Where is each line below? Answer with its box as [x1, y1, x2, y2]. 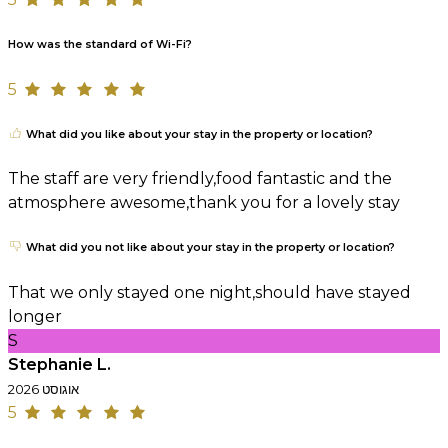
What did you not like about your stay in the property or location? [23, 241, 395, 255]
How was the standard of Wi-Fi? [8, 37, 192, 51]
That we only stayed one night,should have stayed [8, 283, 411, 303]
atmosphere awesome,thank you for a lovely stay [8, 193, 400, 213]
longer [8, 307, 62, 327]
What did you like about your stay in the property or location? [23, 127, 373, 141]
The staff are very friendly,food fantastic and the [8, 169, 392, 189]
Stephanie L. [8, 355, 111, 375]
